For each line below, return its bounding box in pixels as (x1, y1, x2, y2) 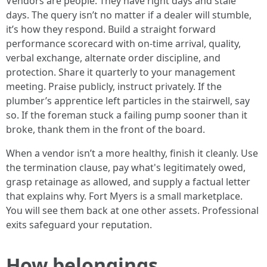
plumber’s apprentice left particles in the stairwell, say (6, 94, 250, 107)
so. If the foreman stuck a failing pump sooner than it (6, 108, 247, 122)
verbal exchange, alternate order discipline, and (6, 51, 221, 64)
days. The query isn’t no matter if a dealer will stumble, (6, 8, 252, 21)
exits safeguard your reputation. (6, 218, 152, 231)
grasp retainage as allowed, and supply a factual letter (6, 175, 250, 188)
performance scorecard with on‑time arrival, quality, (6, 37, 241, 50)
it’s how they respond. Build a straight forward (6, 23, 216, 36)
